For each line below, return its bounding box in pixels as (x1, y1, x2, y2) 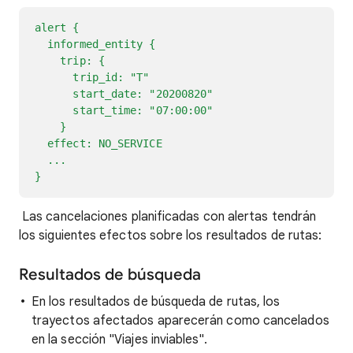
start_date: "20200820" (35, 87, 214, 100)
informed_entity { (35, 38, 156, 50)
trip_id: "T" (35, 71, 150, 84)
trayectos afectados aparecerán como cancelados (32, 313, 329, 329)
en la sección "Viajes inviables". (32, 332, 207, 347)
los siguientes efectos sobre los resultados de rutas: (19, 228, 322, 243)
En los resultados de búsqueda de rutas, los (32, 294, 281, 310)
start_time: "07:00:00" (35, 104, 214, 117)
